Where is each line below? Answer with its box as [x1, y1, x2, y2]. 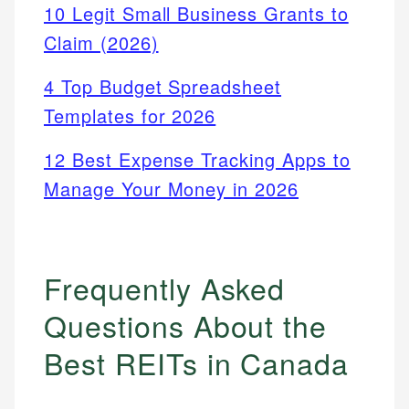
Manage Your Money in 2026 [44, 175, 299, 203]
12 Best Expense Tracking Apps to [44, 146, 351, 173]
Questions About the [44, 304, 328, 347]
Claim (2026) [44, 29, 159, 57]
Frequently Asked [44, 267, 286, 309]
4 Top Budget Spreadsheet [44, 73, 282, 100]
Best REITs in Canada [44, 341, 350, 384]
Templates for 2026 [44, 102, 216, 130]
